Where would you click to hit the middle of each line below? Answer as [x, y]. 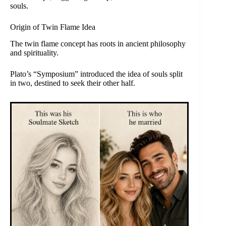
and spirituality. [34, 53]
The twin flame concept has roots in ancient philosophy [98, 44]
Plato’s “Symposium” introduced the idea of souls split [96, 74]
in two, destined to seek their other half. [73, 83]
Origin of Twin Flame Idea [53, 27]
